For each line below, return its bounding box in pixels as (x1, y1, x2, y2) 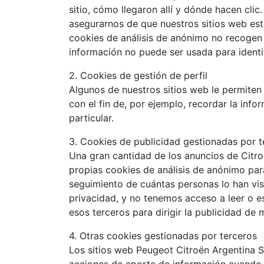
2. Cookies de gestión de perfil (69, 70, 207, 81)
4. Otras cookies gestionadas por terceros (69, 230, 257, 242)
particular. (69, 112, 114, 124)
